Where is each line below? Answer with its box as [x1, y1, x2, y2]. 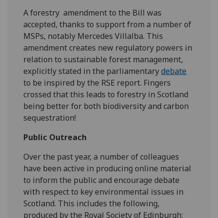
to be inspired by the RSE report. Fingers [23, 77, 171, 89]
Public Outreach [23, 132, 87, 143]
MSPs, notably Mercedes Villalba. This [23, 31, 163, 42]
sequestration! [23, 112, 76, 124]
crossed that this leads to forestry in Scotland [23, 89, 189, 100]
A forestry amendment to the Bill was [23, 7, 162, 18]
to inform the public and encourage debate [23, 175, 180, 186]
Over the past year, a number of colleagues [23, 151, 180, 163]
